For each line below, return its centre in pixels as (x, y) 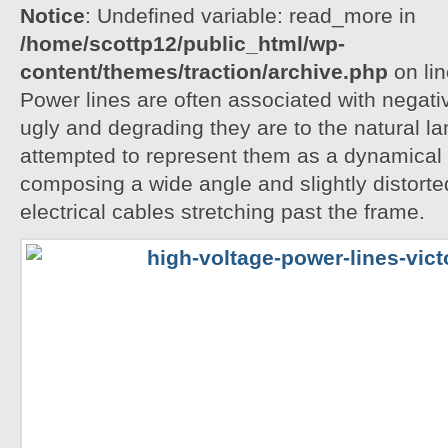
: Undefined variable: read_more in (250, 15)
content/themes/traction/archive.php (204, 71)
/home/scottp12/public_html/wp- (182, 43)
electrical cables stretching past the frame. (222, 211)
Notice (52, 15)
